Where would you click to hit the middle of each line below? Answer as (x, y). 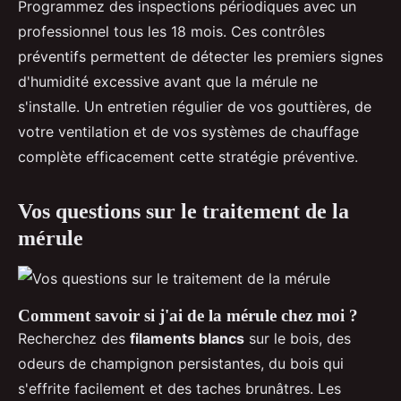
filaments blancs (187, 338)
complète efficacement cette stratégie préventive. (188, 156)
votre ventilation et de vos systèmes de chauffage (188, 131)
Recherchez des (74, 338)
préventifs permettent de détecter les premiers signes (200, 56)
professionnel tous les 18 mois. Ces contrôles (171, 31)
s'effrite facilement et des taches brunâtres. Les (179, 388)
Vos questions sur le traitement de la (183, 211)
